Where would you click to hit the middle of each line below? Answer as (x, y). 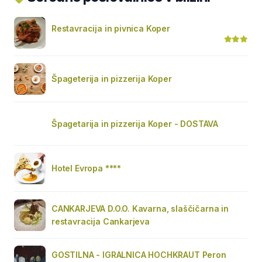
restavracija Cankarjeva (101, 221)
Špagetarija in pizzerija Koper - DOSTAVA (135, 124)
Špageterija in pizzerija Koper (112, 79)
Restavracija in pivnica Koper (111, 28)
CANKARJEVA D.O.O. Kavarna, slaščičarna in (140, 208)
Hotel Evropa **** (87, 168)
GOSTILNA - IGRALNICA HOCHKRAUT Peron (139, 255)
